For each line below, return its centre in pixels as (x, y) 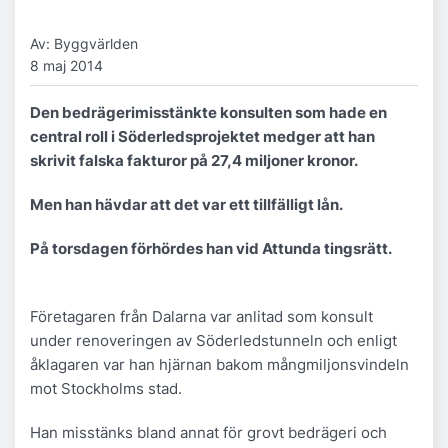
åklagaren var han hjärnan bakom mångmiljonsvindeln (219, 364)
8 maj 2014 (66, 65)
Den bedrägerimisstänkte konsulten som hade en (208, 112)
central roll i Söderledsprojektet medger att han (202, 136)
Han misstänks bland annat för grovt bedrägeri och (208, 432)
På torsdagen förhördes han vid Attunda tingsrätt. (211, 248)
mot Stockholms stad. (106, 388)
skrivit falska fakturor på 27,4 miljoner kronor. (194, 160)
